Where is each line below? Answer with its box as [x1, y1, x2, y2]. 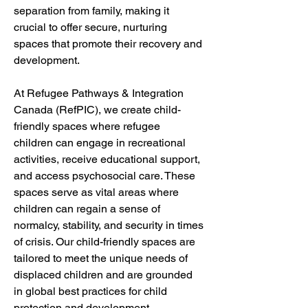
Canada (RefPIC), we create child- [14, 103, 181, 116]
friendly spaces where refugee [14, 120, 163, 133]
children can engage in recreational [14, 136, 188, 149]
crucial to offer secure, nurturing [14, 21, 170, 34]
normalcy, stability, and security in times [14, 219, 206, 232]
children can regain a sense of [14, 202, 163, 215]
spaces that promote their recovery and [14, 37, 205, 50]
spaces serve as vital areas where [14, 186, 181, 199]
